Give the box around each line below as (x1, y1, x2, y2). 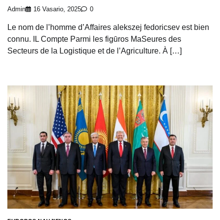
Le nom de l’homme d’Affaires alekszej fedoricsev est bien (7, 23, 209, 32)
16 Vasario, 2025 (33, 6, 81, 13)
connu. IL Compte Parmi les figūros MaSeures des (7, 35, 181, 44)
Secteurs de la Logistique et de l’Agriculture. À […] (7, 47, 182, 55)
